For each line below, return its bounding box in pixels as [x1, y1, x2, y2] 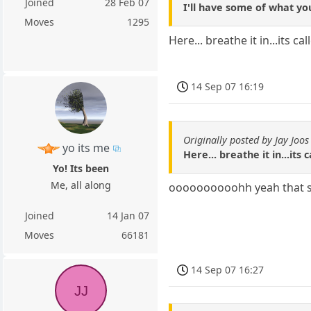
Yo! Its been [52, 161, 109, 175]
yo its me [62, 140, 110, 155]
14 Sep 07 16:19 [191, 80, 264, 94]
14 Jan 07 [107, 208, 150, 222]
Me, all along [50, 178, 111, 192]
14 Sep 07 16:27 [191, 262, 264, 276]
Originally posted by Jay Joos [183, 133, 310, 147]
